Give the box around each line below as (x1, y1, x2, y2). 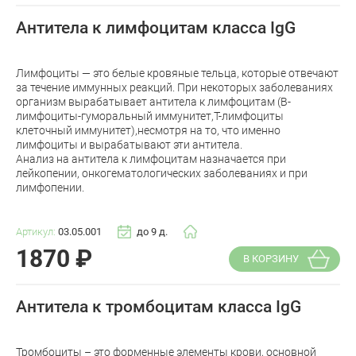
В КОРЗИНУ (242, 253, 299, 265)
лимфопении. (16, 180, 84, 194)
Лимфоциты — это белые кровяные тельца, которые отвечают (16, 66, 339, 79)
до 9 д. (137, 226, 168, 238)
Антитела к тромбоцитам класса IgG (16, 297, 301, 317)
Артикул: (16, 226, 58, 238)
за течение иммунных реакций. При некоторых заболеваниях (16, 80, 333, 94)
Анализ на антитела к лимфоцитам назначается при (16, 152, 286, 165)
